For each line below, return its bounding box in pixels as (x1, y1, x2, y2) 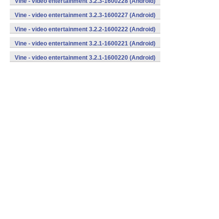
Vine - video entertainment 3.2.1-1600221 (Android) (15, 40, 155, 47)
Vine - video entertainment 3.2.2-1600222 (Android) (15, 26, 155, 33)
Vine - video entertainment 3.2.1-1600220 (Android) (15, 54, 155, 61)
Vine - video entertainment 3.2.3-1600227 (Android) (15, 12, 155, 19)
